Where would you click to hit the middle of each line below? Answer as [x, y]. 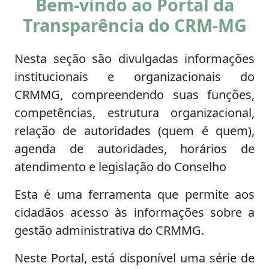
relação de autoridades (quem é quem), [134, 131]
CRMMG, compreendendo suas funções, [134, 95]
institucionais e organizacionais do [134, 77]
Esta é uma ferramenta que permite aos [134, 195]
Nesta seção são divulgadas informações [134, 59]
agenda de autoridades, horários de [134, 149]
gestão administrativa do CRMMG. [109, 231]
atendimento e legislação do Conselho [120, 167]
